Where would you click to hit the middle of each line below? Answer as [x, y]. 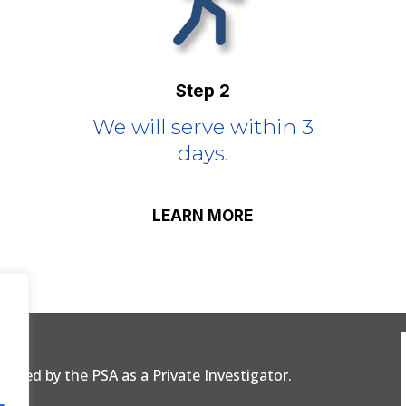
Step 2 [203, 92]
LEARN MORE [203, 215]
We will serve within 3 [203, 127]
